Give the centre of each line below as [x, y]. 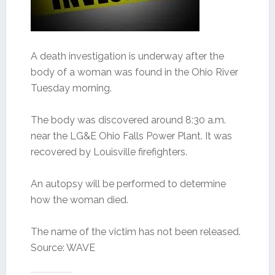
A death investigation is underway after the [127, 56]
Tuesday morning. [71, 88]
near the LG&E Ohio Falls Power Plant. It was [131, 136]
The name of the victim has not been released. [135, 232]
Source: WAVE [63, 248]
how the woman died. [79, 200]
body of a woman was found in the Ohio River [134, 72]
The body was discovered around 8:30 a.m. [128, 120]
